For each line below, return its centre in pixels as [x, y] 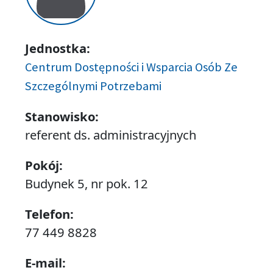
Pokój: [44, 165]
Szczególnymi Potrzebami [93, 86]
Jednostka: [57, 48]
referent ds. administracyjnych [110, 135]
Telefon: [49, 214]
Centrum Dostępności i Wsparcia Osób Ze [131, 67]
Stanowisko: [62, 117]
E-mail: [45, 263]
